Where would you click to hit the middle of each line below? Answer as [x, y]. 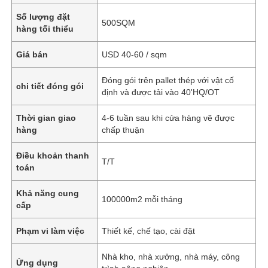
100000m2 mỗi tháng [142, 199]
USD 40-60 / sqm [135, 54]
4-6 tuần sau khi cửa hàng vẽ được [168, 118]
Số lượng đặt [43, 16]
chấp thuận [123, 130]
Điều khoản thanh [53, 155]
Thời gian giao [46, 118]
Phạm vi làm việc [51, 231]
